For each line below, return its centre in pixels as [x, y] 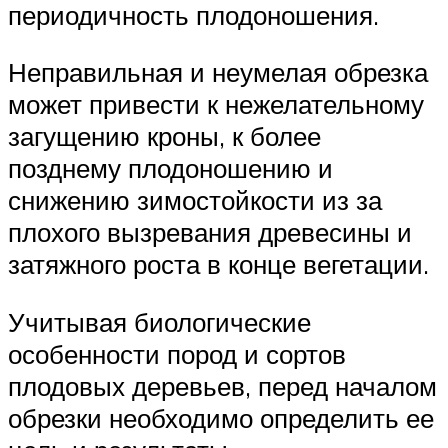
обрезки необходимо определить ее [221, 417]
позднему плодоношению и [170, 168]
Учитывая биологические [159, 321]
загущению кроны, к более [164, 136]
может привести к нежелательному [216, 104]
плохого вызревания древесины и [210, 232]
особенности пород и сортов [177, 353]
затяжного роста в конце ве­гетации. [218, 264]
